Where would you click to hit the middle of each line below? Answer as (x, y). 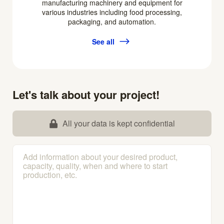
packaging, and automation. (112, 22)
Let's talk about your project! (86, 95)
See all (103, 41)
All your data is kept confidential (118, 123)
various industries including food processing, (112, 12)
